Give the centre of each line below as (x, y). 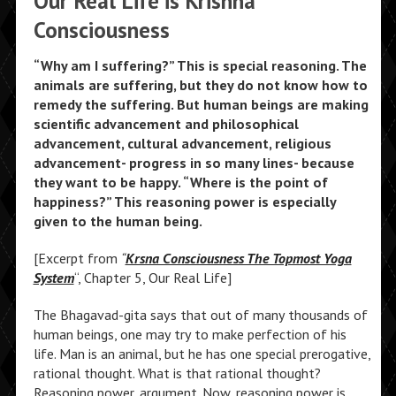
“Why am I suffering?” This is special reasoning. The (200, 65)
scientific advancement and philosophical (166, 124)
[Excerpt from (77, 258)
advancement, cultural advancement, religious (182, 143)
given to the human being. (118, 221)
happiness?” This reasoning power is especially (184, 202)
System (53, 278)
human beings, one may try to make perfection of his (190, 334)
